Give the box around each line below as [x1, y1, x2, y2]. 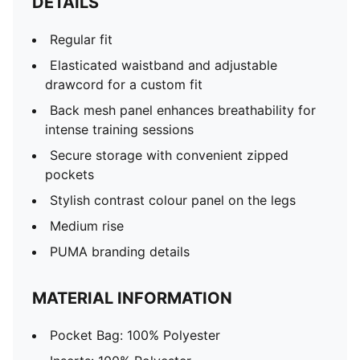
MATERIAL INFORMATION [32, 288, 232, 308]
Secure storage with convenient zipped [50, 147, 288, 163]
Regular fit [50, 31, 112, 47]
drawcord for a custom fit [45, 76, 202, 92]
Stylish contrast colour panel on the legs [50, 192, 296, 208]
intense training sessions [45, 121, 194, 137]
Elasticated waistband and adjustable [50, 57, 277, 73]
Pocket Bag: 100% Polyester [50, 327, 220, 343]
